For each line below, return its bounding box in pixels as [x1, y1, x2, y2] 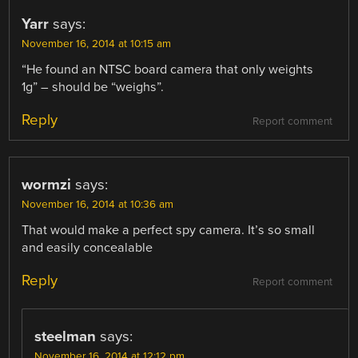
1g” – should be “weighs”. [22, 78, 165, 95]
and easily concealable [22, 239, 153, 256]
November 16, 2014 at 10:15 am [22, 37, 172, 50]
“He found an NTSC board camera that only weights [22, 61, 314, 78]
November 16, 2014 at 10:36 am [22, 197, 174, 211]
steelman [34, 328, 97, 345]
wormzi [22, 175, 72, 193]
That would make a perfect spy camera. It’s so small [22, 221, 316, 238]
